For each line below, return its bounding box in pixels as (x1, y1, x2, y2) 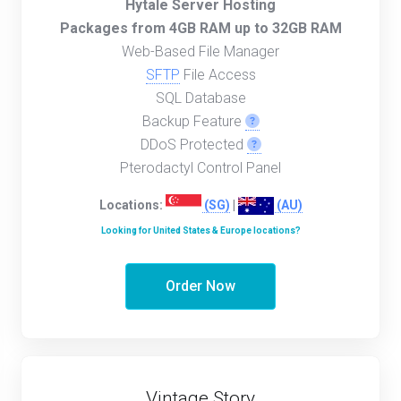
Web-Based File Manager (122, 42, 279, 60)
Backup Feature (141, 112, 245, 130)
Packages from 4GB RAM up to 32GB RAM (59, 19, 342, 37)
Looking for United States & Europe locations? (100, 225, 301, 235)
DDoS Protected (140, 135, 247, 153)
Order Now (166, 277, 235, 294)
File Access (179, 65, 256, 83)
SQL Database (155, 89, 246, 107)
